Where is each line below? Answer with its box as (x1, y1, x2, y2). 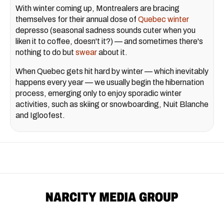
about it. (97, 48, 130, 57)
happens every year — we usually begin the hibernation (15, 78, 204, 87)
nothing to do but (15, 48, 75, 57)
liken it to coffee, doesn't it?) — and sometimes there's (15, 37, 203, 46)
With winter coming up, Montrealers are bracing (15, 4, 179, 13)
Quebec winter (138, 15, 189, 24)
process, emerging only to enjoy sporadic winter (15, 89, 181, 98)
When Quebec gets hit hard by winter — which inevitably (15, 67, 208, 76)
